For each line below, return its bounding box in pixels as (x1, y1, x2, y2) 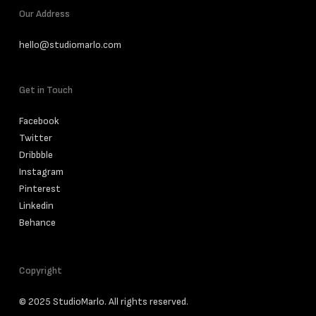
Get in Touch (18, 84, 73, 96)
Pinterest (18, 183, 61, 195)
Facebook (18, 115, 59, 127)
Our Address (18, 8, 70, 20)
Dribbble (18, 149, 53, 161)
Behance (18, 217, 56, 229)
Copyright (18, 265, 62, 276)
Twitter (18, 132, 52, 144)
